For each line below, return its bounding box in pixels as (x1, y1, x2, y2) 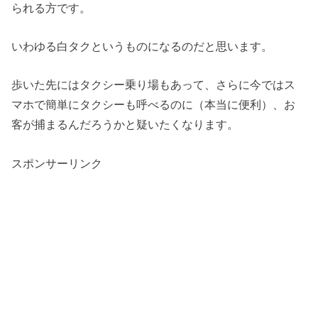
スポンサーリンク (11, 156, 103, 170)
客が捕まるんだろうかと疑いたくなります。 (11, 118, 239, 131)
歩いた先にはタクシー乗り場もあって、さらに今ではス (11, 78, 296, 92)
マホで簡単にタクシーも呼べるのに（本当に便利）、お (11, 98, 296, 111)
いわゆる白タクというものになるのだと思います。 (11, 39, 273, 53)
